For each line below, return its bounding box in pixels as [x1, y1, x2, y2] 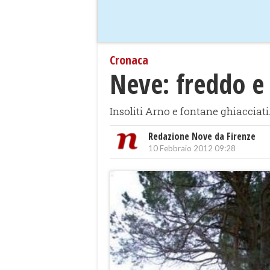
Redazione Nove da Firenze [148, 130, 256, 143]
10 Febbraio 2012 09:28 [148, 143, 236, 154]
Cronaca [110, 52, 148, 69]
